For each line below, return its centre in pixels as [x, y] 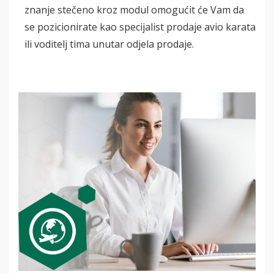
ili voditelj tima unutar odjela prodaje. [109, 44]
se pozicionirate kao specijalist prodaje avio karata [140, 27]
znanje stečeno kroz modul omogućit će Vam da [134, 10]
